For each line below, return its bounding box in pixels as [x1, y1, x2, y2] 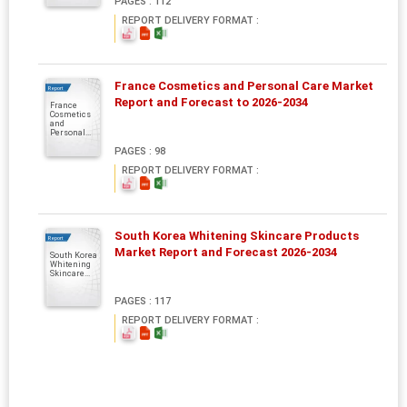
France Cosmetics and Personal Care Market [114, 78, 373, 93]
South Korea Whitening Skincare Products [114, 228, 359, 243]
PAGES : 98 [114, 144, 165, 157]
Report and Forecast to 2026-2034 [114, 94, 308, 109]
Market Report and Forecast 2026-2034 [114, 244, 337, 259]
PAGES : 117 [114, 294, 171, 307]
